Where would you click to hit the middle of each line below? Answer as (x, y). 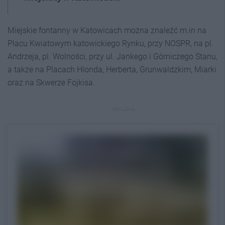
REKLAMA (124, 109)
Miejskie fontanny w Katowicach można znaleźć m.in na (107, 30)
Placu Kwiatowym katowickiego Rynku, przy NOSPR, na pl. (110, 43)
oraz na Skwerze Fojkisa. (51, 83)
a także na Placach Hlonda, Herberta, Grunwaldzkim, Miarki (112, 70)
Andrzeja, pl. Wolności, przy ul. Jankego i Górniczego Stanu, (113, 57)
